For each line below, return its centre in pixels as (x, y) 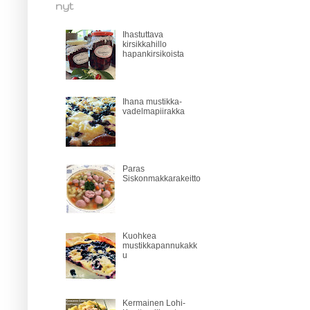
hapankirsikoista (153, 54)
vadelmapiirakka (153, 112)
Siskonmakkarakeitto (161, 178)
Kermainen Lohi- (154, 303)
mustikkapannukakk (159, 245)
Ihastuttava (143, 35)
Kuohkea (139, 236)
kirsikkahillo (144, 45)
